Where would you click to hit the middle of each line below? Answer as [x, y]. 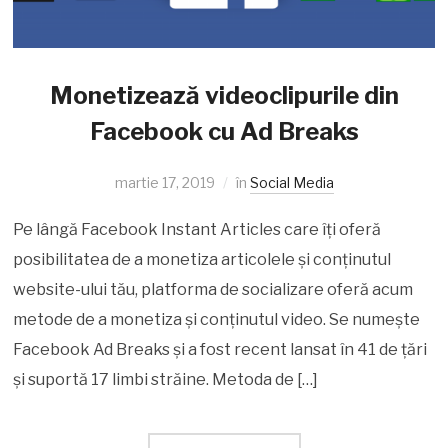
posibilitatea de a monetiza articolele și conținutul [202, 259]
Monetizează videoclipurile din [224, 95]
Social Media [291, 182]
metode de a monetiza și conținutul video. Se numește [217, 319]
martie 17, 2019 [164, 182]
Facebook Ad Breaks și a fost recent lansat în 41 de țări [220, 349]
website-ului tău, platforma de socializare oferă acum [213, 289]
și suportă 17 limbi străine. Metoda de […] [166, 379]
